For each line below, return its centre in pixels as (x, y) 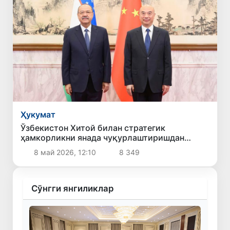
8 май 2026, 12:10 (65, 152)
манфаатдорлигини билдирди (81, 148)
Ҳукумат (38, 115)
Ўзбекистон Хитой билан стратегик (93, 128)
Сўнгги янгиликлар (72, 189)
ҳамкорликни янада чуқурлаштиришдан (103, 138)
